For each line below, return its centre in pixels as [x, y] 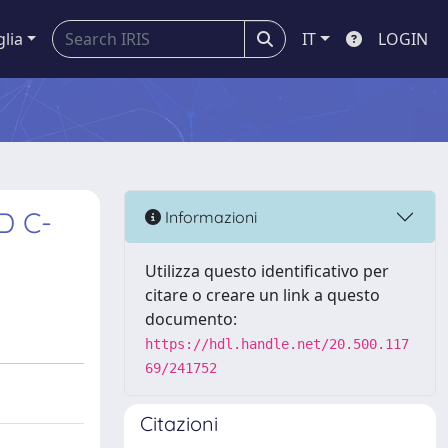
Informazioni [209, 216]
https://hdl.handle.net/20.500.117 [277, 344]
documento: [191, 319]
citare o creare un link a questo [262, 295]
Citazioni [179, 423]
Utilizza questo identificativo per [267, 271]
